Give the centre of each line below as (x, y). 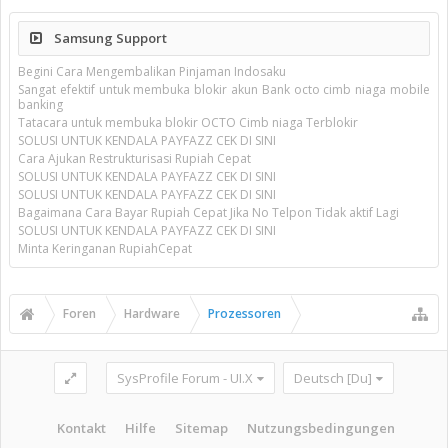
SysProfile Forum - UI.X (185, 377)
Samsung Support (109, 38)
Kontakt (81, 427)
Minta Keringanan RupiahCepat (105, 248)
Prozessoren (244, 313)
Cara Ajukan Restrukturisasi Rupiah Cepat (134, 158)
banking (40, 104)
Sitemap (201, 427)
